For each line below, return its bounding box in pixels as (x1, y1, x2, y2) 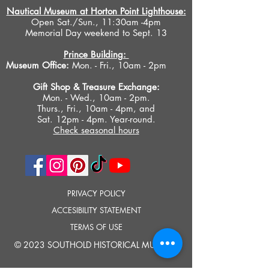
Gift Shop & (32, 81, 82, 92)
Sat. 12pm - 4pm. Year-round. (37, 113, 156, 125)
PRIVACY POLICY (67, 188, 125, 199)
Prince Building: (63, 49, 129, 60)
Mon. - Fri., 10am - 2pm (69, 59, 166, 71)
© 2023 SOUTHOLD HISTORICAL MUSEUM (14, 239, 178, 250)
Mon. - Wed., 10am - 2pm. (42, 92, 150, 103)
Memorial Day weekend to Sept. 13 (25, 27, 167, 38)
